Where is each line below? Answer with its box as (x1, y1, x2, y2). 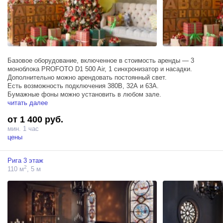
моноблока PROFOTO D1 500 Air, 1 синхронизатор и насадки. (7, 65, 192, 73)
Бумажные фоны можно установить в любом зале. (7, 91, 161, 99)
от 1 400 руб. (7, 114, 63, 125)
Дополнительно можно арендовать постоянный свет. (7, 74, 167, 82)
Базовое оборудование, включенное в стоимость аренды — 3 (7, 57, 194, 65)
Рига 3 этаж (7, 157, 43, 165)
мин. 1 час (7, 125, 39, 133)
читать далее (7, 99, 48, 107)
